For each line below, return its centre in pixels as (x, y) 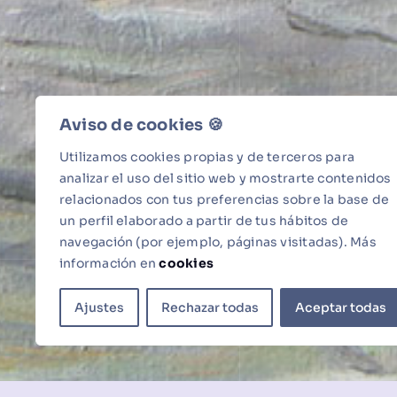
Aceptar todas (341, 307)
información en (109, 263)
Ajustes (99, 307)
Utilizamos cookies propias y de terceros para (207, 157)
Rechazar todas (210, 307)
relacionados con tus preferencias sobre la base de (225, 199)
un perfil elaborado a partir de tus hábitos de (204, 221)
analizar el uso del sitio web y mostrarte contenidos (226, 178)
